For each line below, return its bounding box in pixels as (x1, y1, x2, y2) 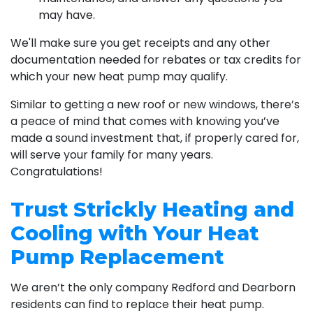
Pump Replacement (10, 244, 224, 269)
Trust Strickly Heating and (10, 196, 294, 221)
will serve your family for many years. (10, 146, 213, 163)
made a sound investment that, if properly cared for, (10, 129, 299, 146)
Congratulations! (10, 163, 103, 180)
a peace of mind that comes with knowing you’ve (10, 112, 279, 129)
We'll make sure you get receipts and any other (10, 34, 270, 51)
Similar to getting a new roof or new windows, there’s (10, 96, 300, 112)
